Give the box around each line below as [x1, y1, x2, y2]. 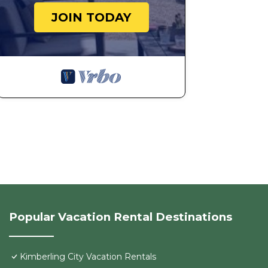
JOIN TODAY [51, 10, 131, 25]
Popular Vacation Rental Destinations [9, 210, 232, 224]
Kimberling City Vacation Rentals [20, 251, 156, 263]
